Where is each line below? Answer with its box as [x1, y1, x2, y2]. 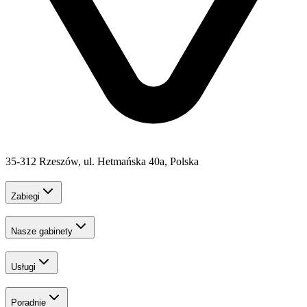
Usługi [11, 262, 36, 273]
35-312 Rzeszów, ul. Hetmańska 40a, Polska [5, 155, 199, 167]
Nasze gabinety [11, 226, 73, 237]
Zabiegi [11, 191, 40, 201]
